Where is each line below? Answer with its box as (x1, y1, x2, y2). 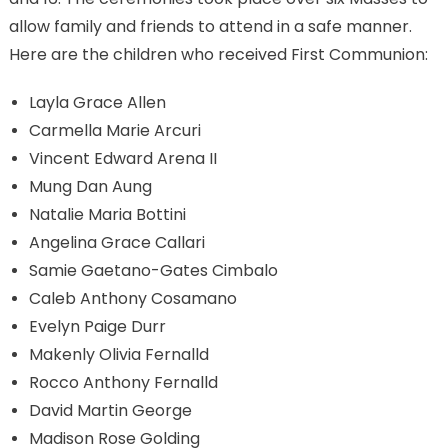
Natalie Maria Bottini (28, 203, 186, 226)
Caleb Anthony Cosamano (28, 287, 237, 310)
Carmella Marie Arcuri (28, 119, 201, 142)
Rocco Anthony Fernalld (28, 371, 218, 394)
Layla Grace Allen (28, 91, 166, 114)
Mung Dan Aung (28, 175, 152, 198)
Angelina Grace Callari (28, 231, 205, 254)
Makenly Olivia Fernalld (28, 343, 209, 366)
